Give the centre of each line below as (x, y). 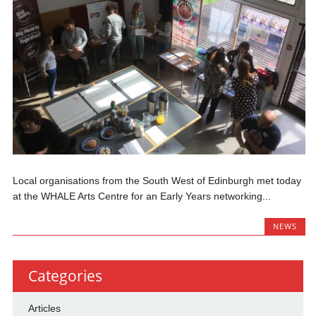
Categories (65, 276)
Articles (44, 309)
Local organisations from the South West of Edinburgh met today (157, 180)
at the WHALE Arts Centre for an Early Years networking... (142, 196)
